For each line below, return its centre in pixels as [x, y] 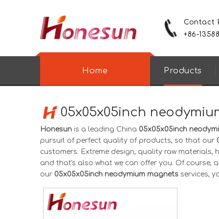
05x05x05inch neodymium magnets [116, 174]
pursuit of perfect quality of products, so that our [128, 141]
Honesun [56, 129]
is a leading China [105, 129]
